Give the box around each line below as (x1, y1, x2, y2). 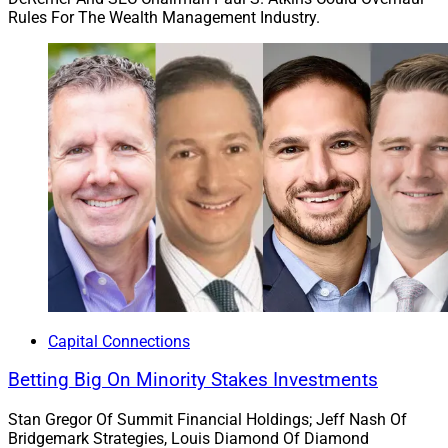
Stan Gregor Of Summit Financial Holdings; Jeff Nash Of (8, 410, 407, 430)
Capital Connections (48, 331, 190, 351)
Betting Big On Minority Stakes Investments (8, 369, 378, 392)
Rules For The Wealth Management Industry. (8, 7, 320, 27)
